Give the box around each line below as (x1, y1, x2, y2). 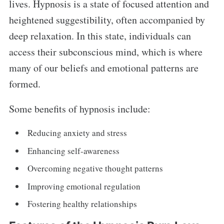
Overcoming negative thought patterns (27, 162, 163, 174)
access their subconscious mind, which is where (8, 45, 202, 59)
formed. (8, 77, 40, 91)
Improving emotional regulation (27, 180, 141, 192)
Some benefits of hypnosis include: (8, 102, 150, 116)
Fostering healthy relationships (27, 198, 137, 210)
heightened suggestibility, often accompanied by (8, 13, 205, 27)
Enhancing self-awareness (27, 144, 120, 156)
